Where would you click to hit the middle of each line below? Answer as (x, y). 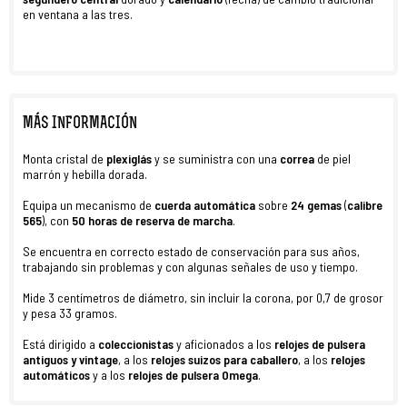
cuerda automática (206, 205)
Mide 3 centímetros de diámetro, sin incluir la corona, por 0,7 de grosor (203, 298)
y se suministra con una (216, 159)
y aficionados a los (223, 344)
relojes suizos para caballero (223, 359)
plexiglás (129, 159)
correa (297, 159)
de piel (333, 159)
